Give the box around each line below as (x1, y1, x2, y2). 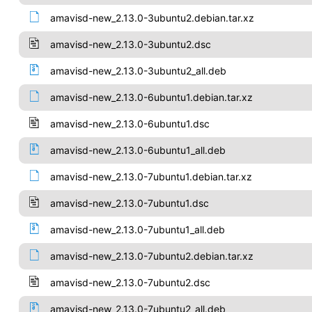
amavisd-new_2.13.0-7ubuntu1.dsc (49, 197, 209, 209)
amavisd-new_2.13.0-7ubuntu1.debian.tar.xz (49, 171, 252, 182)
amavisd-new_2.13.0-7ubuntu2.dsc (49, 276, 210, 288)
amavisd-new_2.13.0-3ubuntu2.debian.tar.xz (49, 12, 254, 24)
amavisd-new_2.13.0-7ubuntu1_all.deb (49, 224, 225, 235)
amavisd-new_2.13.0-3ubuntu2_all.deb (49, 65, 226, 77)
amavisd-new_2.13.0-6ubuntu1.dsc (49, 118, 210, 130)
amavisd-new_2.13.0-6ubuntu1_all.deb (49, 144, 226, 156)
